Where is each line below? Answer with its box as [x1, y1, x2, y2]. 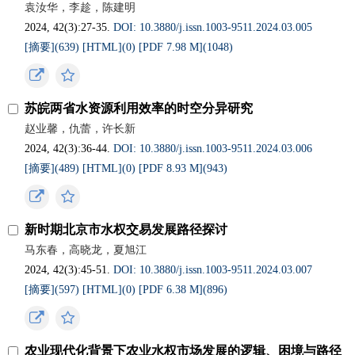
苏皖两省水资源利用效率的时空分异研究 [25, 101, 254, 115]
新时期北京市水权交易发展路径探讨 [25, 223, 228, 236]
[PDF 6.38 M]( [139, 284, 208, 296]
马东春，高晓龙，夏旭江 [25, 244, 147, 256]
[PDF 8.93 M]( [139, 162, 208, 174]
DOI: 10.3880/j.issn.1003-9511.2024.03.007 [113, 264, 313, 276]
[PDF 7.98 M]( [139, 41, 208, 53]
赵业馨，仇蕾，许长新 [25, 123, 136, 135]
